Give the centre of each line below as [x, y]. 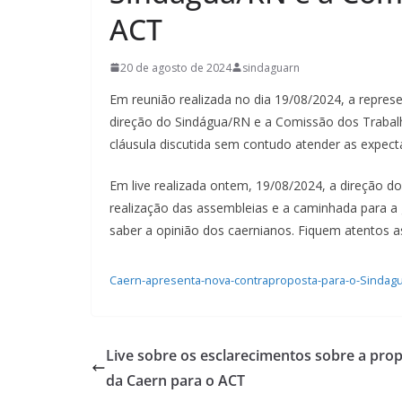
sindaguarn [271, 67]
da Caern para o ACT [175, 380]
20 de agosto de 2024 [176, 67]
